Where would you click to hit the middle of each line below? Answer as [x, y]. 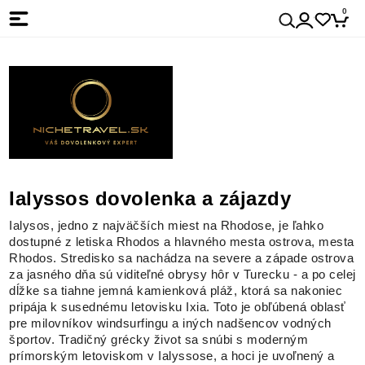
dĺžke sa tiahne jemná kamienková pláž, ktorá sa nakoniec [176, 291]
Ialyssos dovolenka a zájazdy [153, 199]
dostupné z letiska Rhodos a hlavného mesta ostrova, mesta [182, 242]
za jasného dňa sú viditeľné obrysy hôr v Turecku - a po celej [182, 275]
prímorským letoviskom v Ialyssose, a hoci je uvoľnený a [172, 356]
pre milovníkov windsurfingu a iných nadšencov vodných [170, 324]
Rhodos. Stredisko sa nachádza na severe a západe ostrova [182, 259]
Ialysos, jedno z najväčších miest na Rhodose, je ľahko [167, 226]
